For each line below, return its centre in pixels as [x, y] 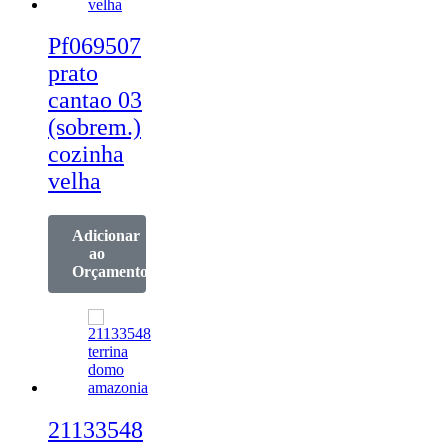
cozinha [86, 154]
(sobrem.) [94, 127]
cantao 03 [95, 100]
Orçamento [110, 272]
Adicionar [106, 236]
